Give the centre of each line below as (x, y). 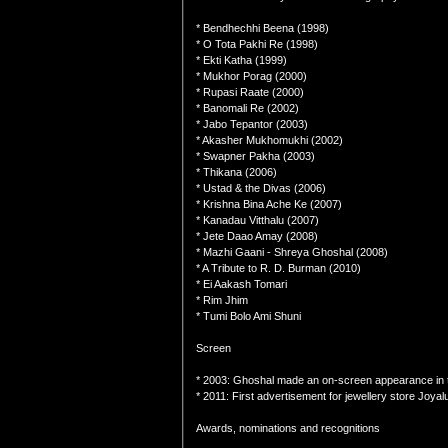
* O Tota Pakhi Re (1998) (257, 44)
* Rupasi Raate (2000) (250, 92)
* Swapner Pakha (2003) (255, 156)
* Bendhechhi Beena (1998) (262, 28)
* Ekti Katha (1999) (241, 60)
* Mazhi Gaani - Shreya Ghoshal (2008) (292, 252)
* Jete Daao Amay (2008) (257, 236)
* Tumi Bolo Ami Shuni (248, 316)
